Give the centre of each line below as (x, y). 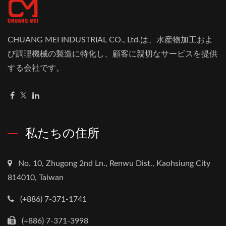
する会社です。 (36, 68)
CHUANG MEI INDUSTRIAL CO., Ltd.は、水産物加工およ (110, 40)
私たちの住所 (62, 132)
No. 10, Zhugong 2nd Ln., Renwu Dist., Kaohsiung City (114, 163)
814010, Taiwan (36, 177)
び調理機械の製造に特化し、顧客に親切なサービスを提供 (112, 54)
